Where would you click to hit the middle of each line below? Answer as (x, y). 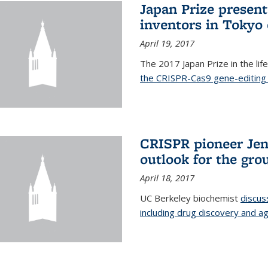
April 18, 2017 (167, 178)
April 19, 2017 (167, 43)
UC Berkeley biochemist (190, 198)
